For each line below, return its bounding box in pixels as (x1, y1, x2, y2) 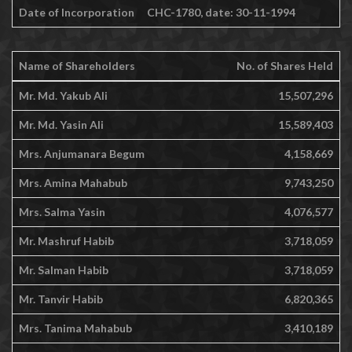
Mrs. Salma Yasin (19, 205, 105, 219)
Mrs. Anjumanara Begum (19, 147, 145, 161)
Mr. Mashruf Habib (19, 234, 114, 248)
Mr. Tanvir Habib (19, 292, 103, 306)
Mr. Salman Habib (19, 263, 108, 277)
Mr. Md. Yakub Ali (19, 89, 108, 103)
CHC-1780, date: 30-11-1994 (147, 5, 295, 20)
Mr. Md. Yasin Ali (19, 118, 104, 132)
